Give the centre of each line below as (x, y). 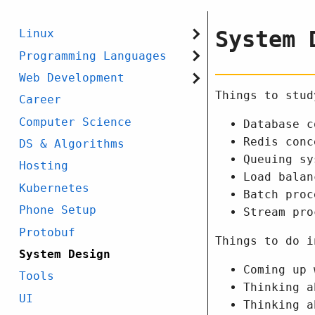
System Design (65, 254)
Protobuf (47, 232)
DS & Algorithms (72, 144)
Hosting (44, 166)
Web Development (72, 77)
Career (40, 100)
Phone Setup (58, 210)
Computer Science (76, 122)
